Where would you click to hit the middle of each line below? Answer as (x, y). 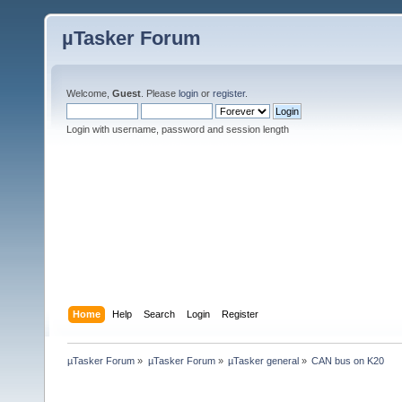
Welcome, (89, 93)
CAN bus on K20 (348, 360)
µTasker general (263, 360)
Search (160, 314)
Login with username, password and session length (178, 129)
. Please (160, 93)
